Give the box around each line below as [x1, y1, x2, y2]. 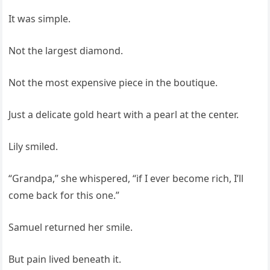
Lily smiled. [8, 140, 58, 154]
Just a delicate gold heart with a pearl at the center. [8, 108, 239, 122]
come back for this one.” [8, 189, 120, 202]
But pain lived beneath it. [8, 253, 122, 266]
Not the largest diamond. [8, 44, 124, 58]
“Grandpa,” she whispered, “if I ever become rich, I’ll [8, 172, 244, 186]
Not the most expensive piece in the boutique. [8, 76, 218, 90]
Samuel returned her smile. [8, 221, 133, 234]
